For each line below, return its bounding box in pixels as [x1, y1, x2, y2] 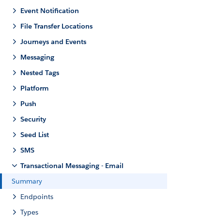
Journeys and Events [20, 37, 86, 46]
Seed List [20, 130, 49, 139]
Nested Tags [20, 68, 59, 77]
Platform [20, 84, 49, 93]
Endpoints [20, 192, 53, 201]
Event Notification [20, 6, 79, 15]
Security [20, 115, 46, 124]
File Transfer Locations [20, 22, 93, 31]
